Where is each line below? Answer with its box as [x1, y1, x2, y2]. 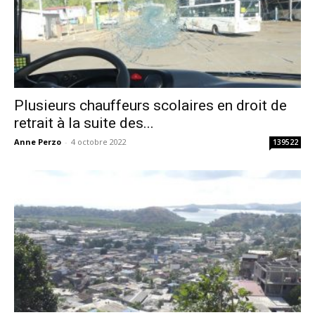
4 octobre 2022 [71, 136, 127, 148]
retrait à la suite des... [14, 115, 154, 132]
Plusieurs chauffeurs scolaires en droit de [14, 97, 287, 115]
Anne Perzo [14, 136, 61, 148]
